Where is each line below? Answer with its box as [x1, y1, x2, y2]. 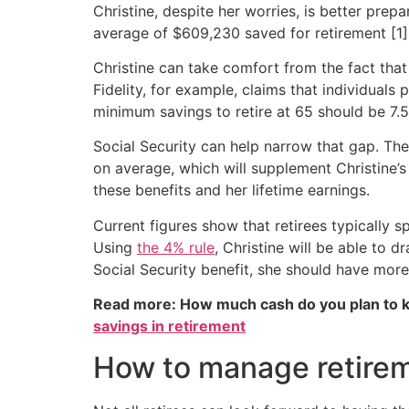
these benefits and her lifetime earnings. [93, 181, 370, 200]
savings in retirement [93, 317, 246, 336]
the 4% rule [137, 237, 215, 257]
